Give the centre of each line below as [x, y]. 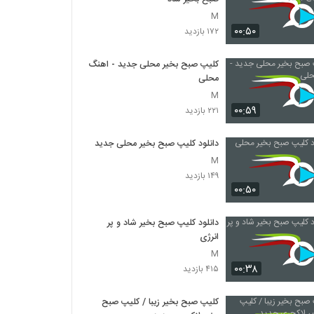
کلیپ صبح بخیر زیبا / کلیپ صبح [161, 302]
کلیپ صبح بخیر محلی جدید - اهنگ [154, 64]
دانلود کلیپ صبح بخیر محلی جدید [157, 144]
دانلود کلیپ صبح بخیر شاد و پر [163, 223]
